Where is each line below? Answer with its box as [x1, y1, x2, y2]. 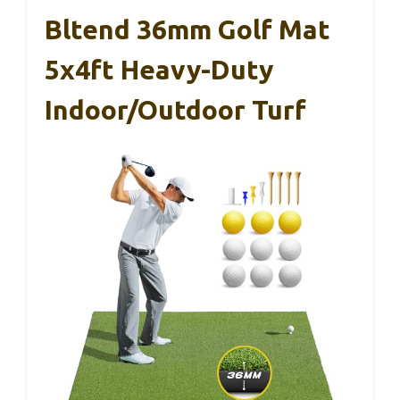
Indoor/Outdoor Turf [45, 95, 306, 125]
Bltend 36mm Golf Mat [45, 14, 330, 45]
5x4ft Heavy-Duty [45, 54, 273, 85]
